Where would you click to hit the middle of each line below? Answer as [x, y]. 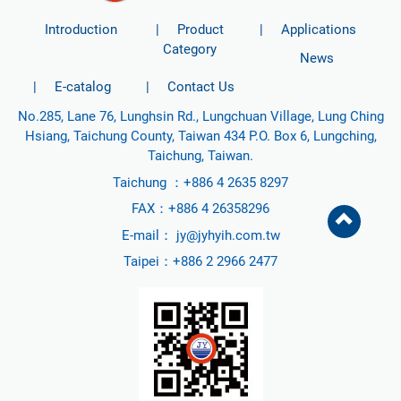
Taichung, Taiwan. [200, 156]
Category [190, 49]
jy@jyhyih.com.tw [228, 235]
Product [201, 30]
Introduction [81, 30]
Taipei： [148, 261]
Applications [319, 30]
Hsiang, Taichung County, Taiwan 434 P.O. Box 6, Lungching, [200, 136]
